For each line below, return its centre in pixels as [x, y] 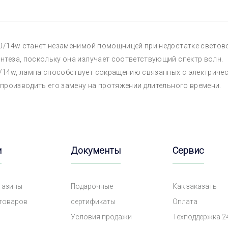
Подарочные [92, 186]
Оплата [185, 202]
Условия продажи [101, 217]
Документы [96, 150]
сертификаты [93, 202]
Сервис [188, 150]
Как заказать [195, 186]
